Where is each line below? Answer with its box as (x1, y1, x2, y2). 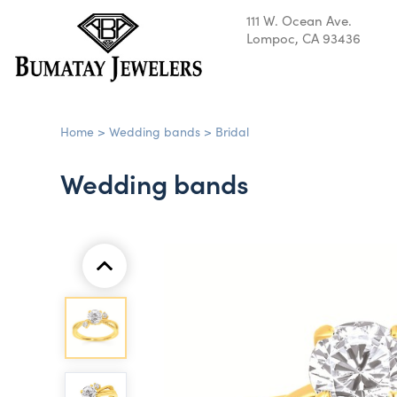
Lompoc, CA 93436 (246, 28, 361, 47)
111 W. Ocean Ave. (246, 11, 352, 29)
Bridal (215, 122, 249, 140)
